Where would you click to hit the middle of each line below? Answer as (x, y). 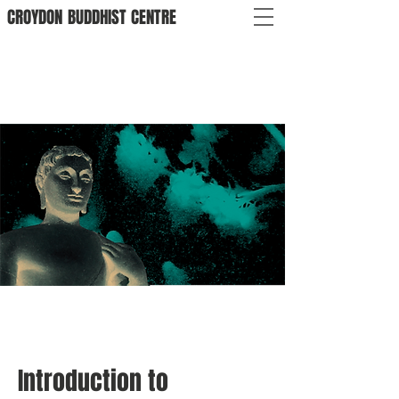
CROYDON (35, 17)
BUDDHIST (97, 17)
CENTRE (154, 17)
